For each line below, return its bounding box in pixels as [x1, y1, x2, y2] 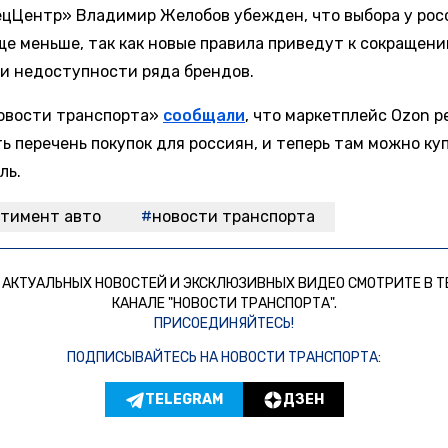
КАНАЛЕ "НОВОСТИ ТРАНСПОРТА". [111, 295, 337, 313]
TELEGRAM [144, 390, 223, 408]
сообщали [163, 106, 245, 126]
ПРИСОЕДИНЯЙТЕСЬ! [154, 315, 294, 333]
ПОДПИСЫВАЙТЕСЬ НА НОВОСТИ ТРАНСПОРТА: [67, 349, 381, 367]
